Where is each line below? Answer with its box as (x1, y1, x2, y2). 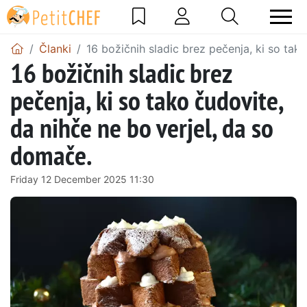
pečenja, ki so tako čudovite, (10, 82, 283, 118)
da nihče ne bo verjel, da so (10, 109, 273, 145)
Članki (39, 41, 71, 56)
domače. (10, 136, 92, 173)
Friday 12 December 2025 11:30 (10, 173, 154, 185)
